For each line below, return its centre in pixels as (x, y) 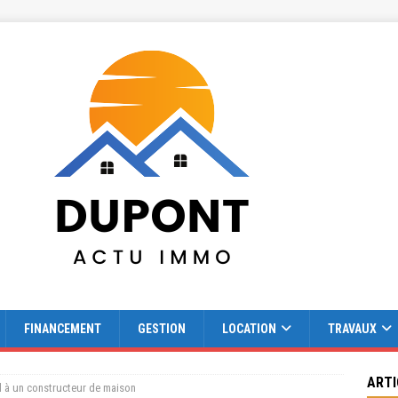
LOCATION (249, 329)
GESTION (162, 329)
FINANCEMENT (63, 329)
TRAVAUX (352, 329)
